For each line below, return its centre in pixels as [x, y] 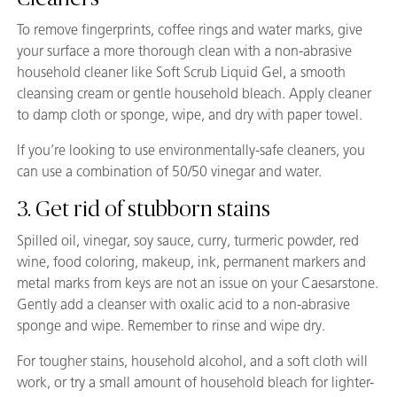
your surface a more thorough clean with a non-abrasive [184, 51]
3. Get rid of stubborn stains [144, 210]
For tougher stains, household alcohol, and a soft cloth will [192, 361]
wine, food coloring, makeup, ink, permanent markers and [191, 262]
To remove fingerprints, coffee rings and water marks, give [190, 30]
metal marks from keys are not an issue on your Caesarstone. [198, 283]
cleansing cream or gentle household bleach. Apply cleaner [194, 93]
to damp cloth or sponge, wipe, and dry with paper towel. [190, 115]
